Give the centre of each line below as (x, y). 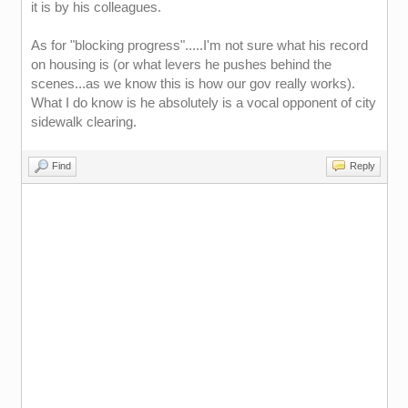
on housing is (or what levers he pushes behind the (181, 64)
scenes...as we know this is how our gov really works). (193, 83)
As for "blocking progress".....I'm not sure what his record (199, 45)
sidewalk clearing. (83, 122)
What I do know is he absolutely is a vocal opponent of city (203, 102)
